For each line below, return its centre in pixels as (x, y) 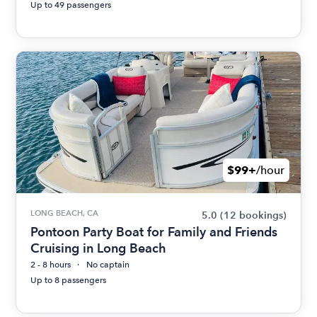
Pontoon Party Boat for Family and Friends (154, 232)
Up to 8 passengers (69, 281)
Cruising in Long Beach (99, 248)
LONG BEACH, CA (65, 213)
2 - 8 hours (51, 265)
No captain (108, 265)
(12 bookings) (253, 216)
